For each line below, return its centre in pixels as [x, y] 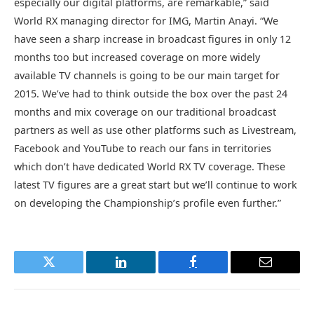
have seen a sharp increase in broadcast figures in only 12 [152, 39]
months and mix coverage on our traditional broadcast [145, 112]
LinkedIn [143, 272]
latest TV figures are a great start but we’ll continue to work [156, 185]
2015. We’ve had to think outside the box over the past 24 [151, 94]
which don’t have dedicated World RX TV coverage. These [150, 167]
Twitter [66, 272]
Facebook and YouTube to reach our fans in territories [143, 149]
